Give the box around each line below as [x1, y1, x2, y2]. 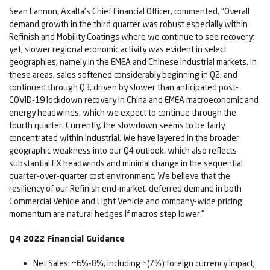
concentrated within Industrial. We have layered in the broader [9, 133, 239, 143]
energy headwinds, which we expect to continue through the [9, 107, 236, 118]
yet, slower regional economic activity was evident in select [9, 44, 227, 55]
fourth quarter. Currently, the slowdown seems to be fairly [9, 120, 225, 131]
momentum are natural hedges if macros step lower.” [9, 209, 204, 219]
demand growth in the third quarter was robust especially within [9, 19, 248, 30]
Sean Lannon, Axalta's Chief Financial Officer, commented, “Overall [9, 6, 250, 17]
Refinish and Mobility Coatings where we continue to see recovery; [9, 31, 254, 42]
